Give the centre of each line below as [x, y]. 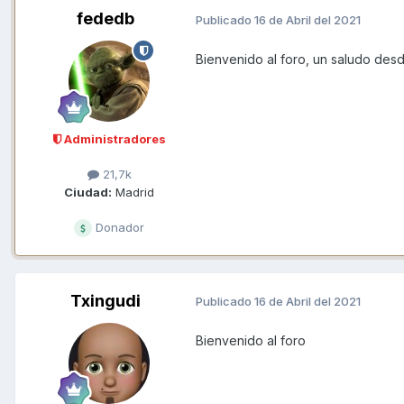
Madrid [133, 192]
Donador [118, 227]
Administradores [113, 139]
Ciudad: [88, 192]
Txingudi [106, 300]
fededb [106, 19]
